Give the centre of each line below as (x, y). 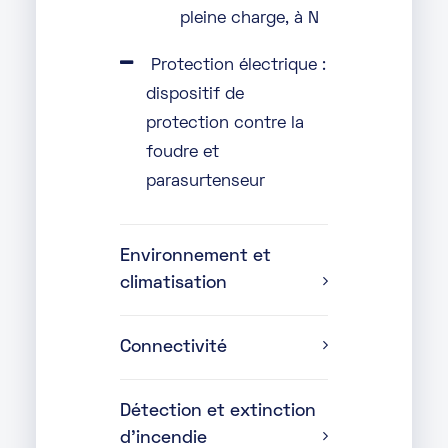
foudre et (182, 153)
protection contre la (224, 124)
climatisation (173, 284)
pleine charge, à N (249, 19)
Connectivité (173, 348)
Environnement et (195, 257)
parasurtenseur (205, 182)
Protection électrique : (238, 66)
